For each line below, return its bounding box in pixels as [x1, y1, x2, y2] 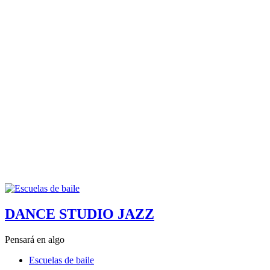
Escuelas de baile [29, 254, 94, 265]
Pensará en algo [5, 234, 64, 245]
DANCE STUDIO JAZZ [5, 206, 154, 222]
